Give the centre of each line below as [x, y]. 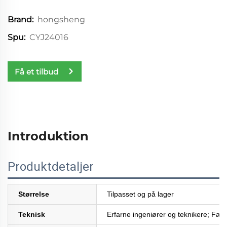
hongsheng [61, 19]
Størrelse [34, 194]
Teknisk [32, 215]
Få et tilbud [36, 71]
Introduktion [48, 136]
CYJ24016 [49, 37]
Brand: [21, 20]
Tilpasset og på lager [140, 194]
